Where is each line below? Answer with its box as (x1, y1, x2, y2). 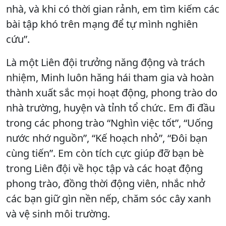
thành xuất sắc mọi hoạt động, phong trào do (6, 86, 217, 100)
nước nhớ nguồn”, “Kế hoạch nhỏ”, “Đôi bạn (6, 131, 207, 145)
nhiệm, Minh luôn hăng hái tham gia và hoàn (6, 71, 214, 85)
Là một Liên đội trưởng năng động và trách (6, 55, 205, 70)
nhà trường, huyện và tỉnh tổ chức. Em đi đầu (6, 101, 215, 115)
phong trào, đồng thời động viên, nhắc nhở (6, 177, 205, 191)
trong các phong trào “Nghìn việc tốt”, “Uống (6, 116, 213, 130)
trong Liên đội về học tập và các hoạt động (6, 161, 203, 176)
